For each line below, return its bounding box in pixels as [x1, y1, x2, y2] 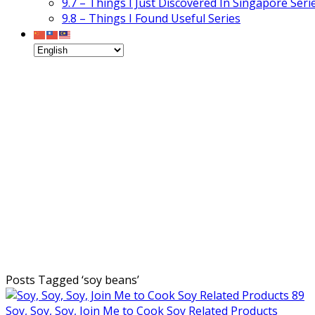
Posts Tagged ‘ [6, 272, 84, 288]
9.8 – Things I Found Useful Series [62, 11, 240, 26]
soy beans [84, 272, 137, 288]
